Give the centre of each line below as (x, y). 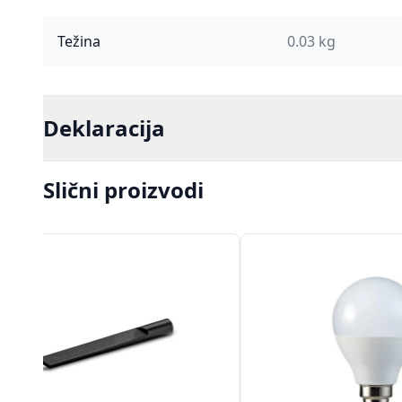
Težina (79, 41)
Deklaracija (104, 128)
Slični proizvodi (123, 190)
